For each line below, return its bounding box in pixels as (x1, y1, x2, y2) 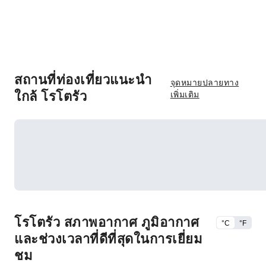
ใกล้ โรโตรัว (14, 89, 87, 104)
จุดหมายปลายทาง (170, 78, 239, 87)
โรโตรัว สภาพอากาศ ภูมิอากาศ (14, 215, 199, 230)
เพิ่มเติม (170, 90, 199, 99)
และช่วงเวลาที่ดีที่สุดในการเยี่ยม (14, 232, 202, 246)
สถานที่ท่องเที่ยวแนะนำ (14, 72, 151, 87)
